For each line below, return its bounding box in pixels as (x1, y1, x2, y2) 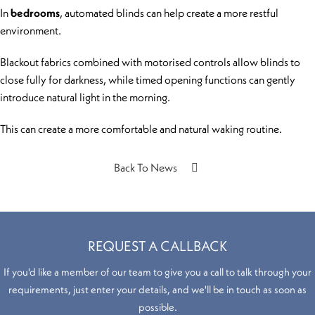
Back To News (113, 160, 177, 174)
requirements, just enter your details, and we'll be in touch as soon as (8, 283, 307, 296)
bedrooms (11, 6, 60, 20)
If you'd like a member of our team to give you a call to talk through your (4, 265, 311, 278)
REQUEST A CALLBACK (88, 237, 227, 255)
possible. (138, 300, 177, 314)
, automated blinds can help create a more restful (60, 6, 278, 20)
